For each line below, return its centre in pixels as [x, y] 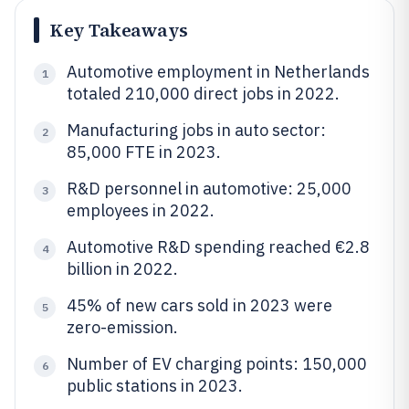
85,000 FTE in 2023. [144, 152]
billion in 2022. [122, 269]
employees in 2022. [141, 210]
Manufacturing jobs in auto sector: [196, 130]
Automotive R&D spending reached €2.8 [218, 247]
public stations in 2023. [155, 386]
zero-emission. [122, 327]
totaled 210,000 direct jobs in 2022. [203, 94]
